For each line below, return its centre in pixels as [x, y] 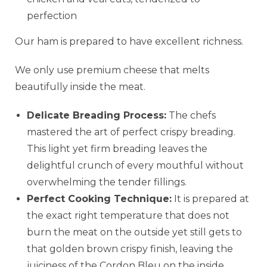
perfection [52, 15]
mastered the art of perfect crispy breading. [131, 132]
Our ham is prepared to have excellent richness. [129, 41]
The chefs [191, 115]
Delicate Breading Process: [97, 115]
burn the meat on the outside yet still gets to [134, 232]
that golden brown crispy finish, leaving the [130, 249]
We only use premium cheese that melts [112, 70]
